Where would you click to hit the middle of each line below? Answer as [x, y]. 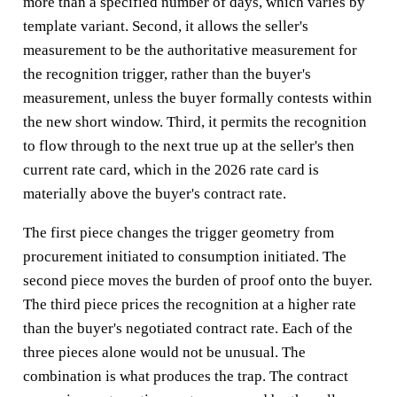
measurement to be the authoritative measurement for [190, 50]
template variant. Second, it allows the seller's [165, 26]
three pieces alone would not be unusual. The [164, 352]
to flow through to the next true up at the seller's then [188, 145]
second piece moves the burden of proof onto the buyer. [197, 280]
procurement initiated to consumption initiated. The [184, 256]
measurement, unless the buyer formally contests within [197, 97]
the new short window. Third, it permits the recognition [195, 121]
